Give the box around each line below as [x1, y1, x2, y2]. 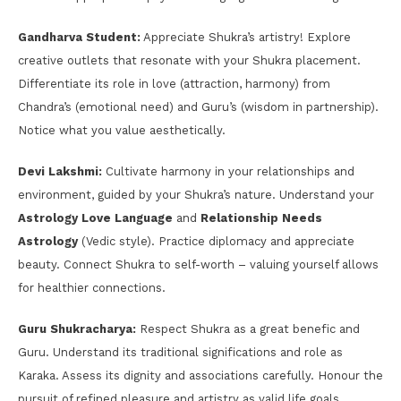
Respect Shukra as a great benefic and [136, 321, 360, 336]
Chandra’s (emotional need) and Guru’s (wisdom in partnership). [18, 99, 379, 114]
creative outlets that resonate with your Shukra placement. [18, 53, 361, 67]
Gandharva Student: [18, 30, 141, 44]
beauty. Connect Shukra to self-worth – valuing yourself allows [18, 257, 379, 271]
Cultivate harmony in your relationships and [102, 164, 354, 178]
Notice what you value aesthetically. [18, 123, 226, 137]
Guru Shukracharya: [18, 321, 136, 336]
